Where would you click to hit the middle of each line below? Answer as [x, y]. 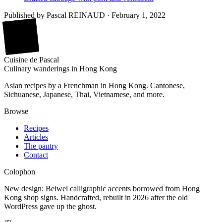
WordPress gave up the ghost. [50, 206]
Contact [36, 155]
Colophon [20, 171]
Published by [24, 15]
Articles [36, 137]
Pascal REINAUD [76, 15]
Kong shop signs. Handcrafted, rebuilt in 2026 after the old [96, 197]
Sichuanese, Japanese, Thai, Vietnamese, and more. [84, 94]
